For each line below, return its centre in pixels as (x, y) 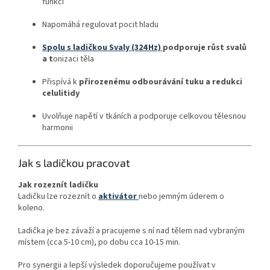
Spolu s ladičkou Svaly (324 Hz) (102, 47)
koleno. (31, 208)
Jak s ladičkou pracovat (74, 162)
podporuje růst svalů (205, 47)
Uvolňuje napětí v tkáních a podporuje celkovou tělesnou (144, 116)
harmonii (58, 127)
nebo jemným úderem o (181, 196)
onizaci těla (74, 59)
